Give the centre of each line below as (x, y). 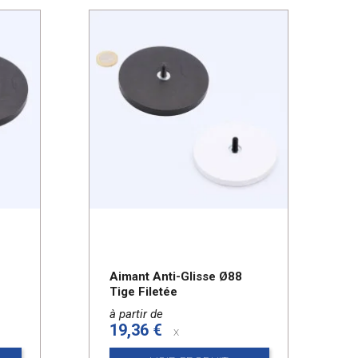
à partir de (136, 314)
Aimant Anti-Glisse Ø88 (176, 276)
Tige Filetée (143, 291)
